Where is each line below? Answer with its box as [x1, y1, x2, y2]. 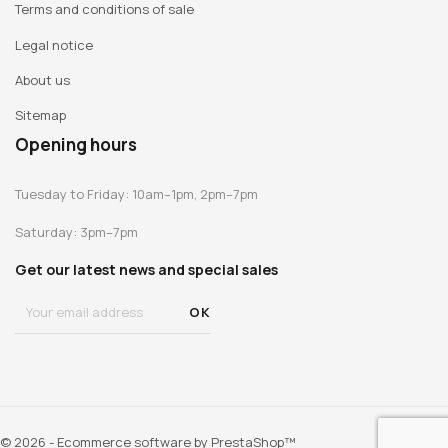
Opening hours [15, 132, 137, 156]
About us [15, 71, 70, 89]
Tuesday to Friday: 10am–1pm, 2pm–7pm [15, 184, 258, 203]
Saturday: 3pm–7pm [15, 222, 138, 241]
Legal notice [15, 35, 93, 54]
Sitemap [15, 106, 66, 125]
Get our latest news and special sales [15, 259, 278, 279]
